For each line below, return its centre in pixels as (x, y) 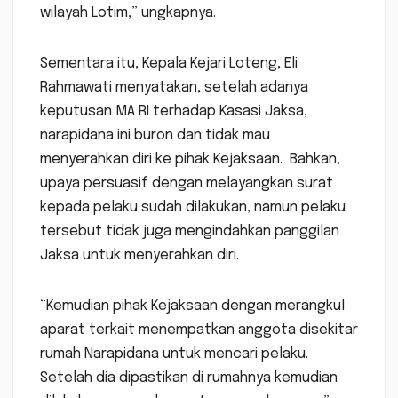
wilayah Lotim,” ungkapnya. (128, 13)
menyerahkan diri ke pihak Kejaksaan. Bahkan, (190, 160)
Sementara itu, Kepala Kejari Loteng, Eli (169, 64)
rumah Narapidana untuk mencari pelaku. (174, 354)
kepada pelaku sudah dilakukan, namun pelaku (193, 208)
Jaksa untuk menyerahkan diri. (139, 256)
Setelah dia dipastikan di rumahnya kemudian (189, 378)
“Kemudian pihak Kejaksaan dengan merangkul (192, 306)
